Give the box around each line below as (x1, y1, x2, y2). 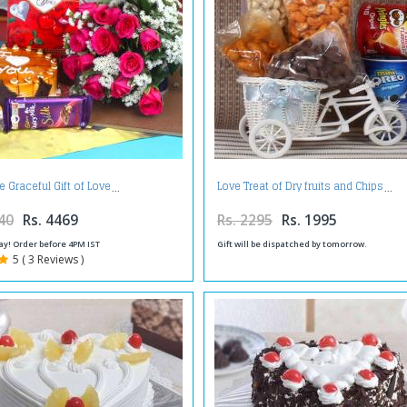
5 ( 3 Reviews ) (12, 251, 84, 267)
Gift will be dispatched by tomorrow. (216, 237, 367, 250)
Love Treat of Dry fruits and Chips (216, 177, 383, 196)
